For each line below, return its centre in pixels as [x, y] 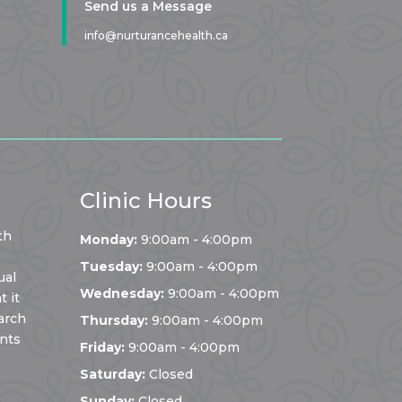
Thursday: [114, 321]
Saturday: [113, 375]
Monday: [109, 240]
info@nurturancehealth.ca [156, 36]
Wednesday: [122, 294]
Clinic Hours [146, 201]
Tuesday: [112, 267]
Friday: [103, 348]
